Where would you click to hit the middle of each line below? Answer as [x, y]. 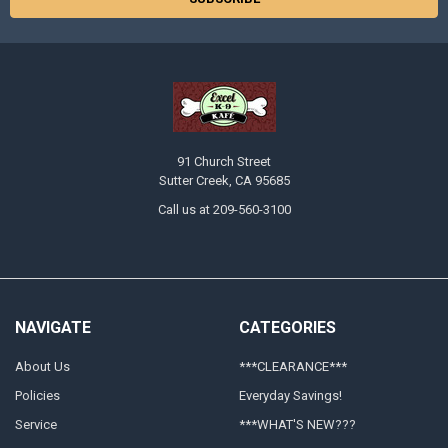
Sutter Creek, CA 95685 [224, 181]
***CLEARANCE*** [292, 367]
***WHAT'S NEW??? [297, 425]
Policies [37, 396]
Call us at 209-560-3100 [224, 210]
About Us [42, 367]
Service [35, 425]
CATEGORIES [287, 327]
